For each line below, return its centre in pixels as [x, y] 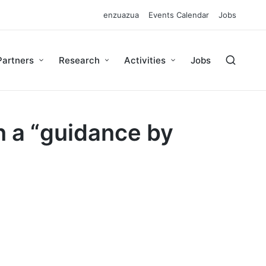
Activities [145, 60]
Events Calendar [179, 15]
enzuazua [121, 15]
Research [79, 60]
